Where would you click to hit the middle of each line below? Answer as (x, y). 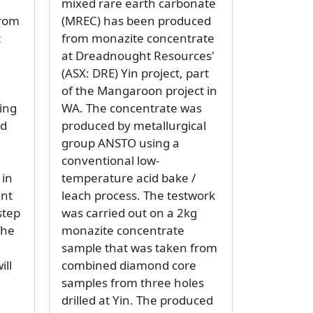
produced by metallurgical (133, 126)
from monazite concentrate (138, 38)
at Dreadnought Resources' (138, 56)
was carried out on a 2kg (129, 213)
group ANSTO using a (120, 143)
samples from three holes (132, 283)
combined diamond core (129, 265)
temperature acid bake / (128, 178)
